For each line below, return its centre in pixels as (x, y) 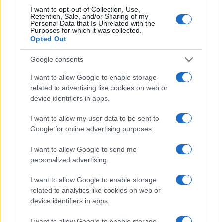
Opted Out (49, 38)
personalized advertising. (69, 159)
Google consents (57, 59)
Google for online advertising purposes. (92, 129)
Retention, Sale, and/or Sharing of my (89, 16)
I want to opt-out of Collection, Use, (85, 9)
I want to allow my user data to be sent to (95, 118)
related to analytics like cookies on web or (95, 190)
